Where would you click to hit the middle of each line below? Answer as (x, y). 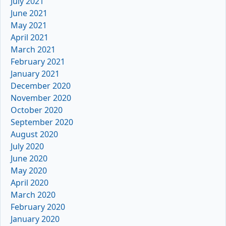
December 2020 (41, 86)
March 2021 (33, 49)
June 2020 (29, 158)
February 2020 (38, 207)
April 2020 (30, 182)
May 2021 (29, 25)
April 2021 (30, 37)
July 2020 (27, 146)
